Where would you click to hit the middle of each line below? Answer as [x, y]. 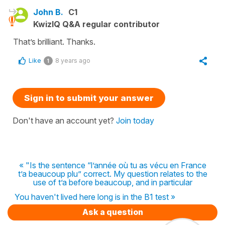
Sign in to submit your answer [89, 98]
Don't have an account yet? [64, 121]
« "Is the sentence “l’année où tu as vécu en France [113, 165]
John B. [48, 12]
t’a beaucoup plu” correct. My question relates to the [113, 174]
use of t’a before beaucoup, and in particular [113, 182]
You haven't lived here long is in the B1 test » [95, 197]
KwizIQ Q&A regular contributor [96, 24]
